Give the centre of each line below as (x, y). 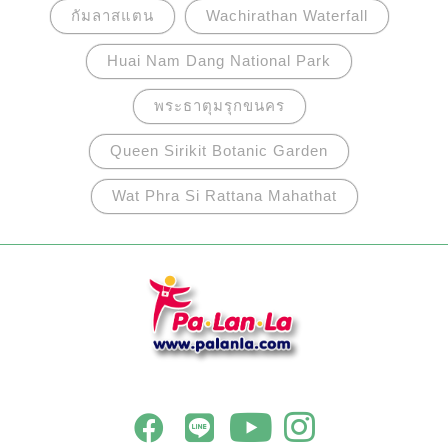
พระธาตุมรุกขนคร (219, 105)
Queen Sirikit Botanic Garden (219, 150)
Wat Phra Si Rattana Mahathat (224, 195)
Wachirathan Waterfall (286, 15)
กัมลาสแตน (112, 15)
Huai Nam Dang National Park (219, 60)
